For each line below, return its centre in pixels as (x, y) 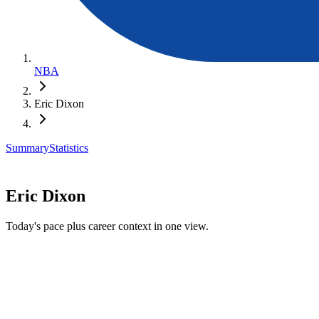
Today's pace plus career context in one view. (107, 226)
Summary (27, 147)
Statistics (69, 147)
